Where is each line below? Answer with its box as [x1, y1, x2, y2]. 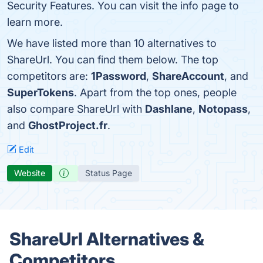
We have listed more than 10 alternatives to [7, 37, 217, 49]
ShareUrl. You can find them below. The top [7, 53, 218, 66]
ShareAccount [152, 70, 224, 82]
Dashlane [145, 103, 193, 115]
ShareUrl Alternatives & [9, 228, 204, 249]
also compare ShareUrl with [7, 103, 145, 115]
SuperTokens [7, 86, 74, 99]
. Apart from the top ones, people [74, 86, 237, 99]
